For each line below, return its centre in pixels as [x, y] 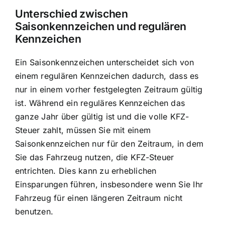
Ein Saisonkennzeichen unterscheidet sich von [105, 62]
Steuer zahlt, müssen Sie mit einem [83, 130]
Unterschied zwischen [72, 13]
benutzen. [34, 211]
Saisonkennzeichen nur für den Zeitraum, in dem [109, 143]
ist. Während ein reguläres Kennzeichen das [100, 103]
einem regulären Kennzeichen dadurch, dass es [107, 76]
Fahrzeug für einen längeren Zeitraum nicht [99, 198]
